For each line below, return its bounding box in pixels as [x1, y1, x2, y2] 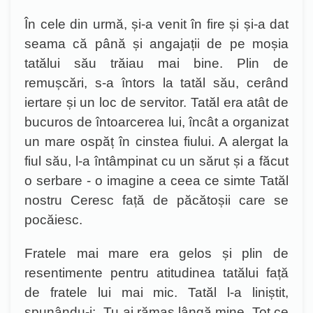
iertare [24, 95, 66, 110]
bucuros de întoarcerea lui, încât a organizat [24, 115, 289, 129]
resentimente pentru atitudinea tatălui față [24, 265, 289, 280]
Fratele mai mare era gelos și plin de [24, 246, 289, 261]
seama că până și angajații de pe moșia [24, 36, 289, 51]
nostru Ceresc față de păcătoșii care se [24, 193, 289, 208]
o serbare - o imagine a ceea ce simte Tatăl [24, 173, 289, 188]
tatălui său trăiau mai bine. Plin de [24, 56, 289, 71]
